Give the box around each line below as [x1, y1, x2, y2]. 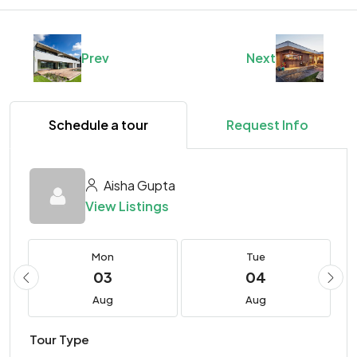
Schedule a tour [49, 116, 148, 134]
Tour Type [29, 331, 89, 347]
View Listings [85, 198, 169, 215]
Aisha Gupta [101, 177, 175, 194]
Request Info [226, 116, 308, 134]
